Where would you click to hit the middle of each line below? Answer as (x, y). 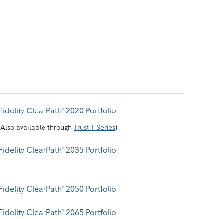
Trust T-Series (95, 127)
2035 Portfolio (90, 150)
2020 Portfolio (90, 110)
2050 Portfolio (90, 189)
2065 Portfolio (90, 212)
